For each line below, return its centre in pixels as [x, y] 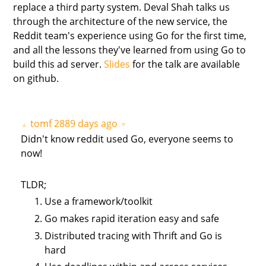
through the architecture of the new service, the [121, 21]
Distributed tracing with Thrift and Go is [134, 235]
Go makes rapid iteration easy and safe [132, 218]
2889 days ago [86, 123]
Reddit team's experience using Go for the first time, [130, 35]
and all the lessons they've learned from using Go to [130, 50]
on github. [37, 78]
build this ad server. [59, 64]
